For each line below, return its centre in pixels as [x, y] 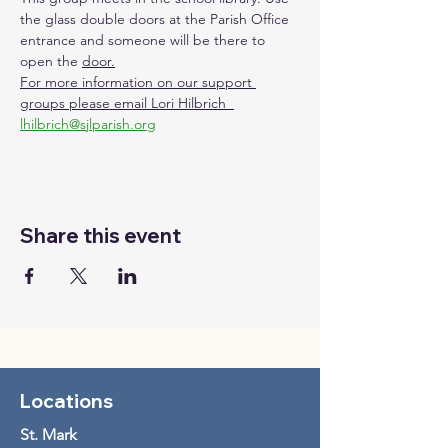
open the [51, 61]
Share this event [100, 235]
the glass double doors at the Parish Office [156, 19]
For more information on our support [138, 82]
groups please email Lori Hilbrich [127, 103]
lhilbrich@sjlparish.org [88, 124]
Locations [66, 401]
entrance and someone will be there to [144, 40]
